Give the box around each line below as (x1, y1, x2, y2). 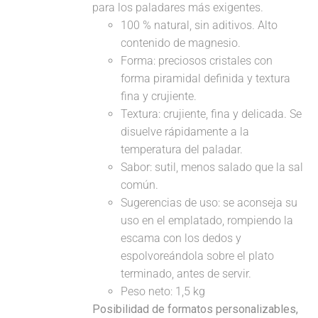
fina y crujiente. (121, 89, 197, 104)
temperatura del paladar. (121, 143, 243, 157)
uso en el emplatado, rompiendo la (121, 214, 294, 228)
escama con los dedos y (121, 231, 242, 246)
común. (121, 178, 159, 192)
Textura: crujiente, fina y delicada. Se (121, 107, 302, 121)
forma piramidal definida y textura (121, 72, 291, 86)
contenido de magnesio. (121, 36, 241, 50)
